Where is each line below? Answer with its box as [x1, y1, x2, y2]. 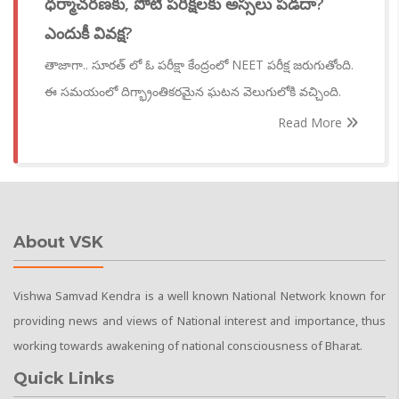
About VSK [13, 232, 103, 253]
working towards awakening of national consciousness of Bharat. [13, 338, 362, 354]
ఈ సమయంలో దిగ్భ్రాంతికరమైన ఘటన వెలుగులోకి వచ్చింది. [45, 83, 341, 101]
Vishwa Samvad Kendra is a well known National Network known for [13, 288, 386, 305]
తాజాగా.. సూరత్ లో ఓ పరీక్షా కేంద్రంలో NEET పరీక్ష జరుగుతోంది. [45, 56, 354, 74]
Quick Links [13, 369, 114, 389]
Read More [278, 114, 346, 132]
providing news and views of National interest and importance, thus [13, 313, 386, 330]
